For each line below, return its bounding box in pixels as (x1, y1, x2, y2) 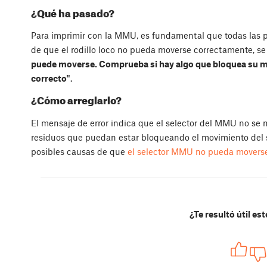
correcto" (31, 72, 70, 83)
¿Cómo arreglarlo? (31, 94, 122, 107)
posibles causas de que (31, 145, 128, 157)
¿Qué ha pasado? (31, 7, 114, 19)
